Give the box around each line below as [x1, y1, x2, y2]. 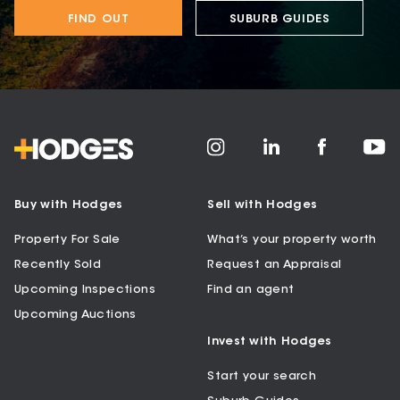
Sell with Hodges [207, 198, 318, 211]
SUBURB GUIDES [229, 12, 330, 25]
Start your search [207, 370, 317, 382]
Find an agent [207, 283, 295, 296]
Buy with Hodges [14, 198, 123, 211]
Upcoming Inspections [14, 283, 155, 296]
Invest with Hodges [207, 335, 332, 347]
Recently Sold [14, 258, 102, 271]
